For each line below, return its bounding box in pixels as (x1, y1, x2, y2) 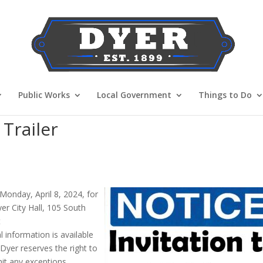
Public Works (18, 89, 70, 100)
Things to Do (198, 89, 252, 100)
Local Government (96, 89, 171, 100)
